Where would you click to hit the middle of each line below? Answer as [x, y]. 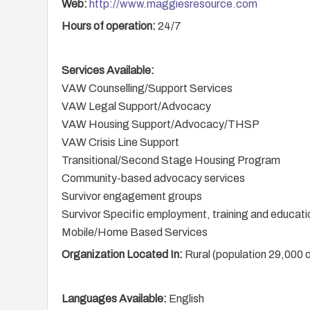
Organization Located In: [122, 254]
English [185, 299]
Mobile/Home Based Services [135, 232]
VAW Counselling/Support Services [147, 88]
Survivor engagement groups [132, 196]
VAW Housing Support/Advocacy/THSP [161, 124]
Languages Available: [114, 299]
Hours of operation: [110, 26]
